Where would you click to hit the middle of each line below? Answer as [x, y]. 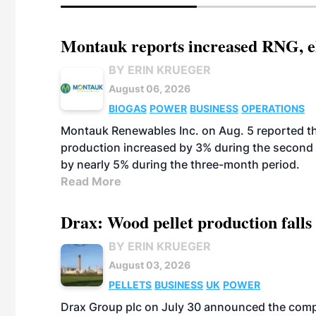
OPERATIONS [273, 108]
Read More [91, 181]
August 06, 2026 [150, 89]
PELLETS [130, 285]
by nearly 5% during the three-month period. [180, 164]
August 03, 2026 [150, 265]
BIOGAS [128, 108]
